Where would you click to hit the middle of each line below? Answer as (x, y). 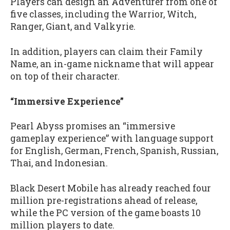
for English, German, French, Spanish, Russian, (114, 151)
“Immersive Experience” (67, 101)
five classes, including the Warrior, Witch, (103, 14)
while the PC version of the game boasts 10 (106, 213)
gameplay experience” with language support (112, 139)
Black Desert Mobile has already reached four (111, 188)
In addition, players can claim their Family (107, 52)
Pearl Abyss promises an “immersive (93, 126)
